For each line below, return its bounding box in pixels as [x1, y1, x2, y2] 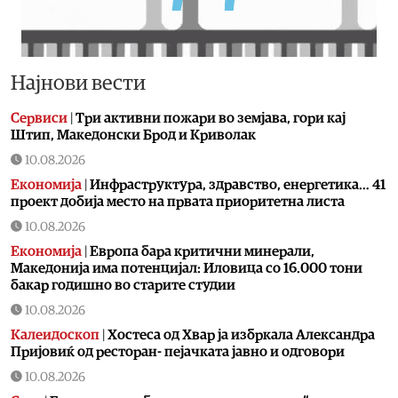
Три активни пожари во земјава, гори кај [76, 110, 346, 125]
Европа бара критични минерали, [90, 243, 314, 259]
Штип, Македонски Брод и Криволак [11, 127, 256, 142]
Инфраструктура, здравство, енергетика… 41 [90, 177, 386, 192]
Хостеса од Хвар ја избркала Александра [107, 327, 375, 342]
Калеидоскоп [11, 327, 99, 342]
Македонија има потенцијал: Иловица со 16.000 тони [11, 260, 362, 275]
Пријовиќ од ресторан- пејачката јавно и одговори [11, 344, 345, 359]
